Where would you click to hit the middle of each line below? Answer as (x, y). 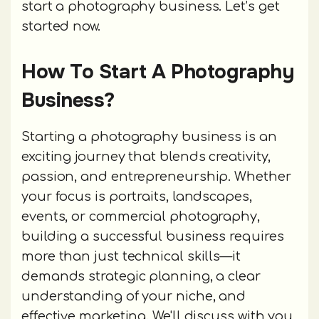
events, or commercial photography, (141, 217)
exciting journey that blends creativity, (146, 157)
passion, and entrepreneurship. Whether (156, 177)
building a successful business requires (153, 237)
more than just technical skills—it (131, 257)
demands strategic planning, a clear (141, 277)
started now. (61, 27)
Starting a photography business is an (149, 137)
